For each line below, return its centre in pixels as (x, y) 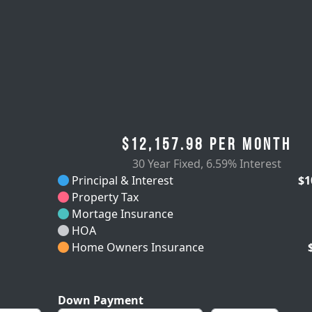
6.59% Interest (243, 164)
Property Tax (104, 197)
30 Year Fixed (166, 164)
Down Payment (101, 300)
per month (248, 146)
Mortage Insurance (121, 214)
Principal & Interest (121, 180)
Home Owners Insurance (136, 247)
